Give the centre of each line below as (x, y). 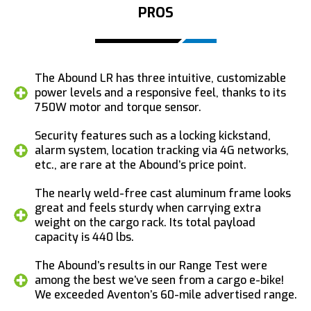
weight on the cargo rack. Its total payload (145, 222)
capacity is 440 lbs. (84, 237)
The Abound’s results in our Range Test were (151, 265)
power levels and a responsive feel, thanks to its (160, 92)
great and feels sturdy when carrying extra (148, 208)
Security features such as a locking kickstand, (153, 135)
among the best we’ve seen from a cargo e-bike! (159, 280)
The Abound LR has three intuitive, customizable (160, 78)
